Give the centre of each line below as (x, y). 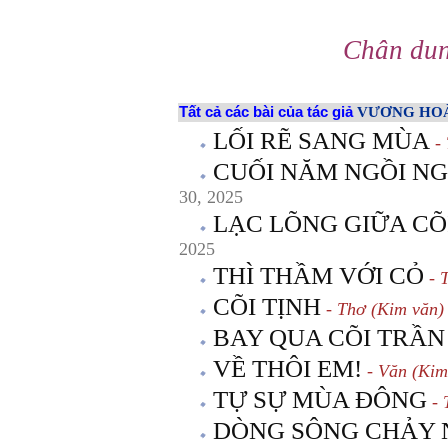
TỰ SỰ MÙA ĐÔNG (320, 399)
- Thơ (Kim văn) (382, 309)
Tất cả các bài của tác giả (268, 112)
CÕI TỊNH (267, 306)
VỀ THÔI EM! (287, 368)
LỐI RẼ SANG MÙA (321, 140)
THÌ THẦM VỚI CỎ (318, 275)
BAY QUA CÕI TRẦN (329, 337)
